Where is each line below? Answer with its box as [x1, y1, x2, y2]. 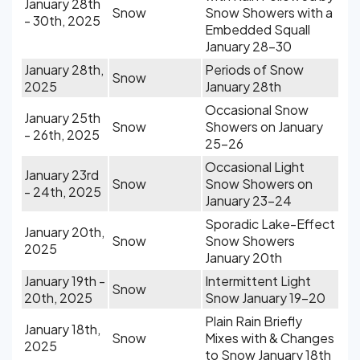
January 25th [24, 109, 100, 126]
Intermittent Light [205, 272, 311, 289]
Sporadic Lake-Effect [205, 215, 335, 232]
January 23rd [24, 166, 99, 183]
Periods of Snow [205, 61, 304, 78]
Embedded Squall [205, 21, 310, 38]
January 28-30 [205, 38, 292, 55]
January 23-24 [205, 192, 292, 209]
